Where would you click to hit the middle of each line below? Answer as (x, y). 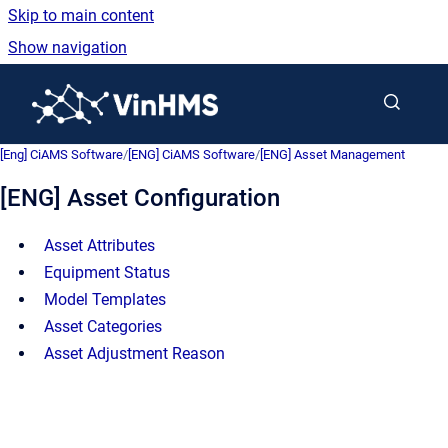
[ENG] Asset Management (332, 154)
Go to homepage (276, 90)
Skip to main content (81, 15)
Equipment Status (107, 272)
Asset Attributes (99, 245)
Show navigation (67, 47)
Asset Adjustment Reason (134, 353)
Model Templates (105, 299)
